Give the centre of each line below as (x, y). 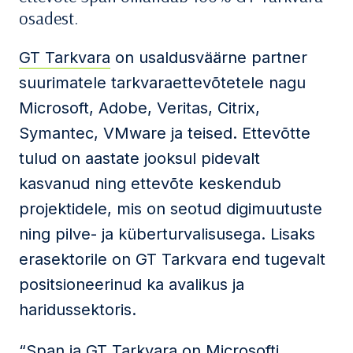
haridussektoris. (78, 310)
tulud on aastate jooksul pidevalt (139, 158)
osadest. (48, 18)
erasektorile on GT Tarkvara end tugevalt (172, 259)
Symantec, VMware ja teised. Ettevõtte (165, 133)
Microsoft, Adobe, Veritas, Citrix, (139, 108)
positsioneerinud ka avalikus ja (132, 284)
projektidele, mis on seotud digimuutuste (171, 209)
